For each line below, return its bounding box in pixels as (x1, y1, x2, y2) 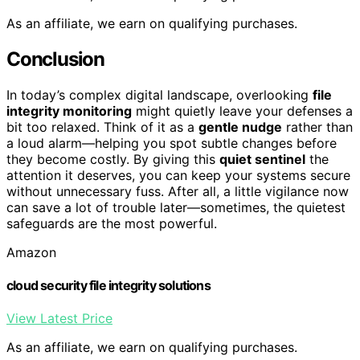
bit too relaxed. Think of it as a (6, 118, 198, 135)
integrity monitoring (6, 102, 132, 119)
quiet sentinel (219, 150, 305, 167)
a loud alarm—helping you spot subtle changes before (6, 134, 337, 151)
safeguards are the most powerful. (6, 215, 217, 231)
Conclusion (6, 47, 104, 71)
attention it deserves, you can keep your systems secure (6, 166, 350, 183)
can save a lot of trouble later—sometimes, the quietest (6, 198, 346, 215)
